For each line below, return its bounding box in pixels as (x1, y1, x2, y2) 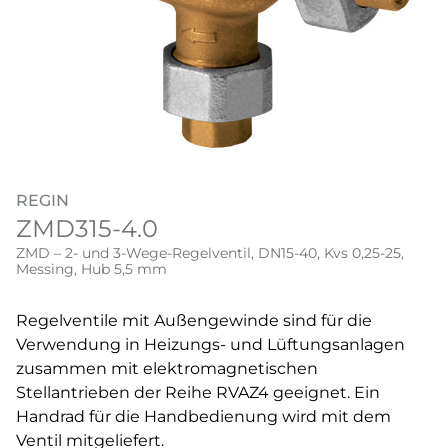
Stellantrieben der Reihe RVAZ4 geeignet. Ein (16, 383, 380, 403)
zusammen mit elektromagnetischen (16, 359, 318, 379)
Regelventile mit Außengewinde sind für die (16, 311, 372, 331)
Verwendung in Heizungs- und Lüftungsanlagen (16, 335, 405, 355)
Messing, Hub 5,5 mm (16, 260, 167, 279)
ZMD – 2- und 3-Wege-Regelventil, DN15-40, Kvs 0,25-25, (16, 244, 404, 263)
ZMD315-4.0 (16, 214, 158, 244)
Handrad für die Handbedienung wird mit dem (16, 407, 391, 427)
